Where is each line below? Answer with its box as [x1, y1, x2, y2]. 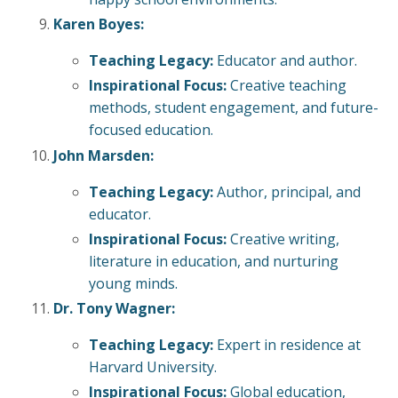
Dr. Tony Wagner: [53, 298, 175, 318]
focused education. [89, 120, 213, 140]
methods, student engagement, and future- [89, 98, 378, 118]
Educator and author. [213, 51, 357, 71]
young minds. [89, 273, 178, 293]
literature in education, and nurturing [89, 251, 338, 271]
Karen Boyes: [53, 14, 144, 35]
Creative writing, [227, 228, 339, 249]
